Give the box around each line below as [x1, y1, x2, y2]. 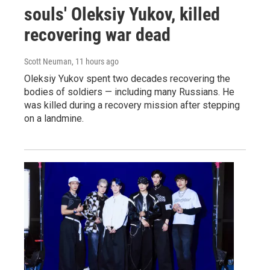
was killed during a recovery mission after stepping [24, 99, 240, 111]
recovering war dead [24, 24, 171, 46]
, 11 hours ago [72, 57, 119, 67]
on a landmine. [24, 113, 84, 125]
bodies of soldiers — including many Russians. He [24, 86, 234, 98]
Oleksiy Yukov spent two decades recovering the [24, 73, 230, 85]
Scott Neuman [24, 57, 72, 67]
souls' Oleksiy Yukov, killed [24, 4, 220, 25]
